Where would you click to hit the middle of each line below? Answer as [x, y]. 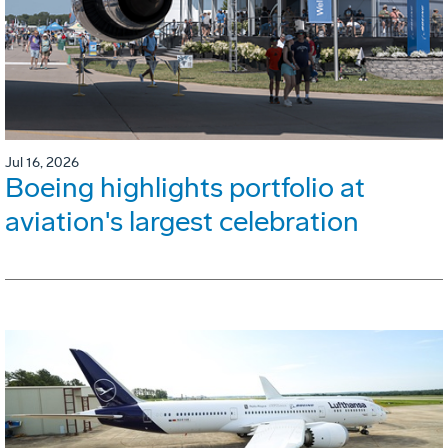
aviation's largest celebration [182, 222]
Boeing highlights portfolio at [185, 188]
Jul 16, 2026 [42, 163]
